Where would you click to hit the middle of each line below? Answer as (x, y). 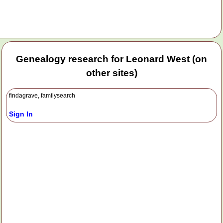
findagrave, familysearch (42, 95)
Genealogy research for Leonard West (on (111, 59)
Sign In (21, 114)
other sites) (111, 73)
